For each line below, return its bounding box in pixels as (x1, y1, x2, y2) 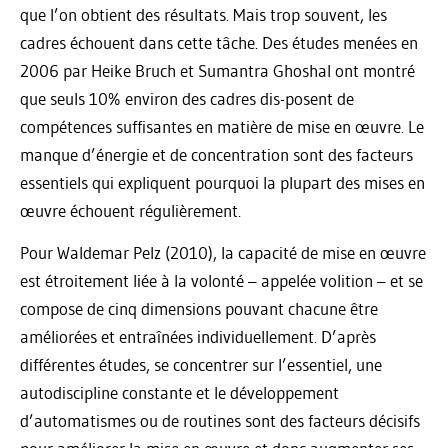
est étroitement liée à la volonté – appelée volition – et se (20, 269, 423, 291)
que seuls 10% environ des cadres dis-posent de (20, 87, 354, 109)
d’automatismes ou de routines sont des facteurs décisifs (20, 409, 420, 431)
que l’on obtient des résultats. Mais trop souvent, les (20, 3, 387, 25)
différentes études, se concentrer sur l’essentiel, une (20, 353, 382, 375)
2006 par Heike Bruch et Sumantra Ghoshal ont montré (20, 59, 415, 81)
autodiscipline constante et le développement (20, 381, 339, 403)
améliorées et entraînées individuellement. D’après (20, 325, 376, 347)
